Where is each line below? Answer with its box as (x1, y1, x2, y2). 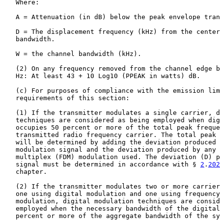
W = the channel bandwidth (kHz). (4, 50, 141, 57)
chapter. (4, 168, 47, 175)
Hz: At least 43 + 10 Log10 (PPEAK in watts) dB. (4, 72, 200, 80)
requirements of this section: (4, 94, 130, 102)
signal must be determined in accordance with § (4, 161, 200, 168)
